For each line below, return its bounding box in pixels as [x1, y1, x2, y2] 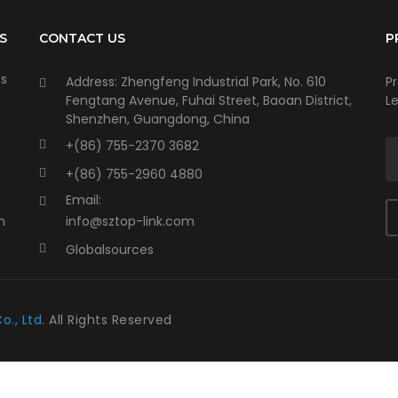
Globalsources [66, 240, 154, 259]
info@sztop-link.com [66, 211, 195, 230]
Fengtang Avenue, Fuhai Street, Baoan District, [66, 91, 352, 109]
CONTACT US [39, 29, 125, 46]
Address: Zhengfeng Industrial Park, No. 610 [66, 72, 326, 91]
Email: [66, 190, 101, 209]
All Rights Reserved [49, 310, 172, 329]
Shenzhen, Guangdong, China [66, 109, 250, 128]
